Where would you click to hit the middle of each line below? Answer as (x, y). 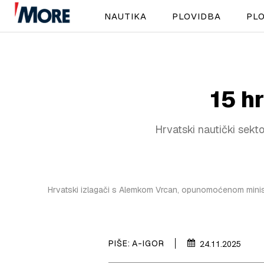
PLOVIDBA (196, 16)
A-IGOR (148, 243)
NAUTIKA (125, 16)
